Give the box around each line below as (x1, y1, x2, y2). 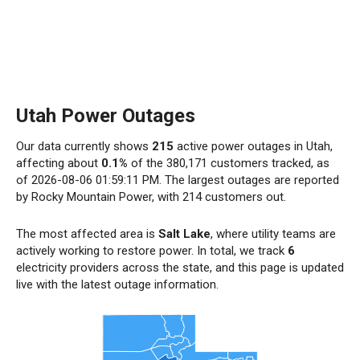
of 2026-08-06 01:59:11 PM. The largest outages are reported (16, 173, 339, 187)
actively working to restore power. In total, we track (16, 243, 288, 258)
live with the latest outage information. (16, 277, 219, 292)
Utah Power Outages (16, 104, 195, 127)
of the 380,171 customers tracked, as (128, 156, 329, 170)
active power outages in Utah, (174, 139, 333, 153)
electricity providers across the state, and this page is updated (16, 260, 344, 275)
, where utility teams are (211, 227, 336, 241)
